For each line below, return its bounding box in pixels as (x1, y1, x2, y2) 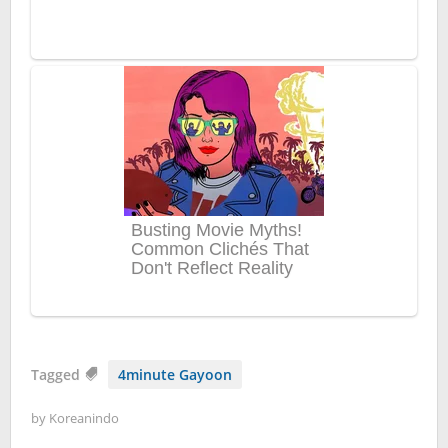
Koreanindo (49, 409, 119, 428)
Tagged (31, 365, 84, 385)
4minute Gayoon (118, 365, 232, 385)
